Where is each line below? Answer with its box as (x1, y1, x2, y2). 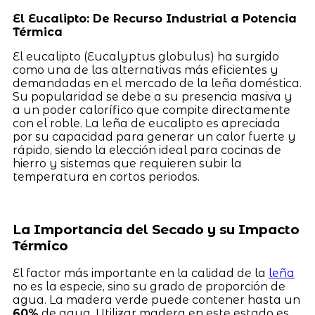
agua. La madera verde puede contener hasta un (12, 293, 300, 307)
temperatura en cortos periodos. (12, 169, 200, 184)
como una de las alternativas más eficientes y (12, 63, 278, 77)
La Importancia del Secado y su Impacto (12, 221, 300, 238)
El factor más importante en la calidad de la (12, 266, 269, 281)
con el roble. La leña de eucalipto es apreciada (12, 116, 281, 130)
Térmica (12, 25, 63, 39)
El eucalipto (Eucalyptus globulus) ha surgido (12, 49, 279, 63)
